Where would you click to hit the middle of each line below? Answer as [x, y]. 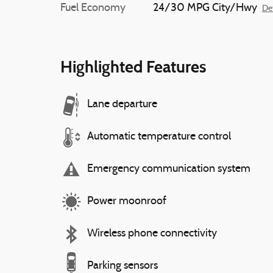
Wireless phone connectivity [152, 234]
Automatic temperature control [159, 137]
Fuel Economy [93, 8]
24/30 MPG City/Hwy [205, 8]
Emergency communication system [169, 169]
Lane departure [122, 105]
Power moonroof [127, 201]
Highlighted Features [133, 66]
